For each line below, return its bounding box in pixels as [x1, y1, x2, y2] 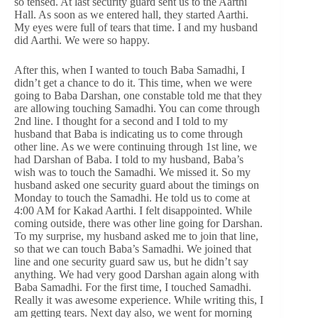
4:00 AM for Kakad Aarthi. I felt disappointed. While [14, 204, 252, 216]
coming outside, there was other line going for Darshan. [14, 216, 263, 229]
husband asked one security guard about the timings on [14, 178, 259, 191]
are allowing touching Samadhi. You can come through [14, 102, 260, 114]
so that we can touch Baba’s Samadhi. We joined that [14, 242, 251, 255]
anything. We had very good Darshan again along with [14, 268, 259, 280]
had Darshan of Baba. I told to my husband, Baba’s [14, 153, 243, 165]
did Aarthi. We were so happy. [14, 33, 150, 46]
